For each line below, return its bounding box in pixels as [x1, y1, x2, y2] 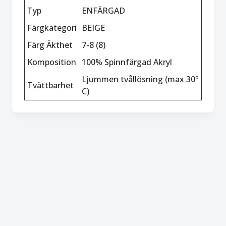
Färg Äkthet [27, 39, 73, 50]
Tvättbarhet [27, 80, 74, 91]
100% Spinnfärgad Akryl [82, 56, 172, 68]
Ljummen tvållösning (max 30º [82, 74, 198, 85]
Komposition [27, 56, 76, 68]
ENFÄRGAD [82, 5, 125, 16]
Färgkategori [27, 22, 77, 33]
